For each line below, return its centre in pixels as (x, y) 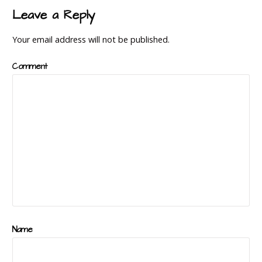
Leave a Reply (54, 15)
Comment (30, 66)
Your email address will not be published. (91, 39)
